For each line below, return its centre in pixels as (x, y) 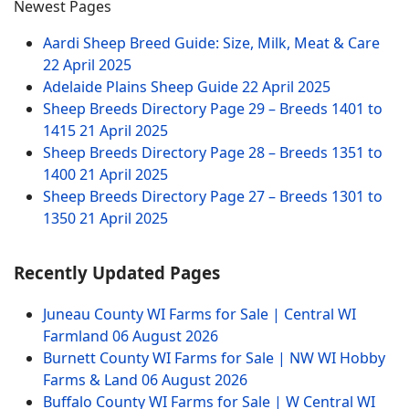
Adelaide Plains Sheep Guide (142, 86)
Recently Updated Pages (117, 273)
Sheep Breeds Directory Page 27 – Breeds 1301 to (213, 196)
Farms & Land (92, 380)
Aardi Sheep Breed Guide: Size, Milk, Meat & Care (211, 42)
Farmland (78, 336)
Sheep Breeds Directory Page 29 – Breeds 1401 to (213, 108)
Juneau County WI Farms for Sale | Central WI (199, 314)
